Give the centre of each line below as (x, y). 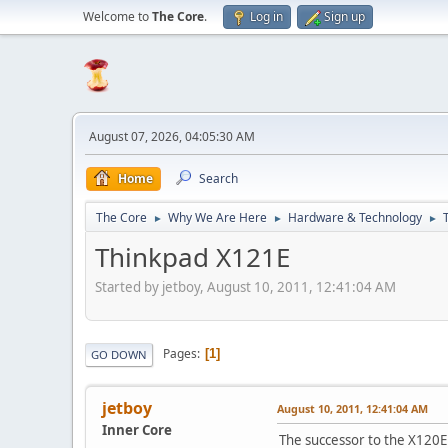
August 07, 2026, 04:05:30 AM (172, 136)
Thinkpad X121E (192, 257)
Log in (266, 16)
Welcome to (117, 16)
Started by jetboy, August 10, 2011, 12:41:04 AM (245, 286)
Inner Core (137, 429)
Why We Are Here (217, 217)
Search (218, 178)
